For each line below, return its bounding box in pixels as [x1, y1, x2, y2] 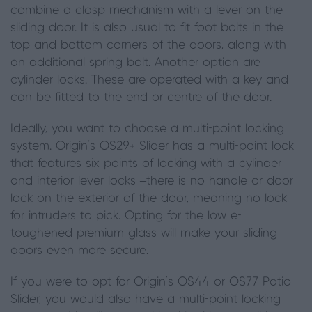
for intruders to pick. [10, 210, 125, 222]
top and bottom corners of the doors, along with [10, 39, 286, 52]
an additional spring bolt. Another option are [10, 56, 260, 69]
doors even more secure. [10, 244, 153, 257]
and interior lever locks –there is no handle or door [10, 175, 293, 187]
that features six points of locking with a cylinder [10, 157, 281, 170]
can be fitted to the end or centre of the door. [10, 91, 272, 104]
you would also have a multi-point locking [41, 293, 281, 306]
